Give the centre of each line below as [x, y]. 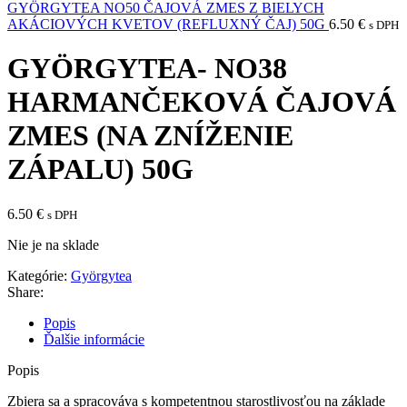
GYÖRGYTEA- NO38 [147, 69]
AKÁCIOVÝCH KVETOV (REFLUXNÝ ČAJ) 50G [168, 24]
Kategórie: [37, 275]
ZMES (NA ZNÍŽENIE [150, 136]
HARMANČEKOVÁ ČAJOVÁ [202, 102]
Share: [25, 292]
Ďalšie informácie [94, 339]
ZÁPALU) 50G [100, 169]
